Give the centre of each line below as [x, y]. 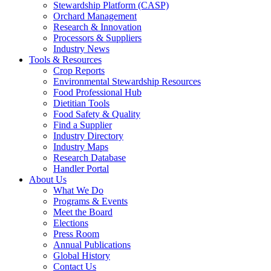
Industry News [81, 49]
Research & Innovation [97, 27]
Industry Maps [81, 147]
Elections [71, 223]
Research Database [90, 158]
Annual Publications [92, 245]
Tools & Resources [65, 60]
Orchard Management [95, 16]
